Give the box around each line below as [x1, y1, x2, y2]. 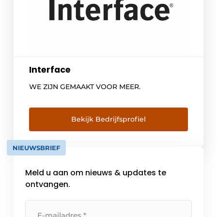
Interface [29, 63, 71, 76]
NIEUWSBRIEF [13, 143, 60, 152]
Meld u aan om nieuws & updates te [25, 167, 166, 178]
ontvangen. [25, 178, 70, 190]
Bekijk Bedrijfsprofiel [71, 114, 146, 124]
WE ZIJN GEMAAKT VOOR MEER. [29, 82, 140, 91]
